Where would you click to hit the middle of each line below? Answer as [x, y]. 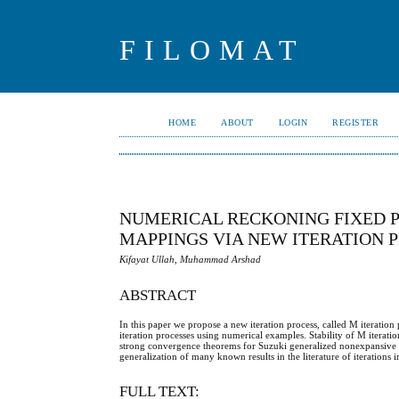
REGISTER [356, 122]
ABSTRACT [158, 295]
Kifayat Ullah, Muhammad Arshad [191, 259]
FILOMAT [213, 50]
